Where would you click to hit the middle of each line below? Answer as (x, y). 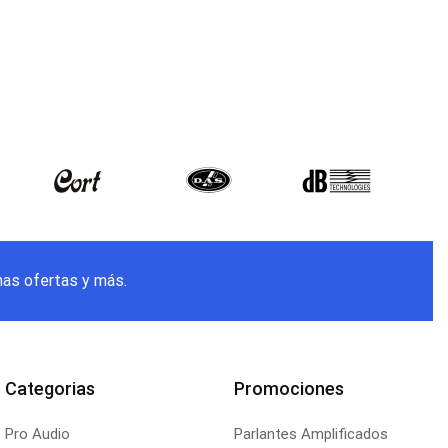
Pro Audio (37, 433)
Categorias (49, 388)
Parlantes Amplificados (310, 433)
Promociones (288, 388)
